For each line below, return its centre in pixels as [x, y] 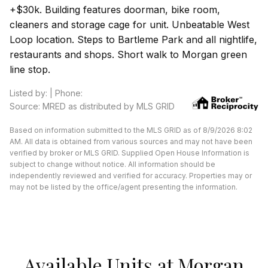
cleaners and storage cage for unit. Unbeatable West [130, 24]
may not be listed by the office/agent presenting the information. [124, 187]
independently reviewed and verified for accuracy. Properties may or [131, 175]
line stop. [30, 69]
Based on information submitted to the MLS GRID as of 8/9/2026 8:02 [131, 130]
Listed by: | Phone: [46, 93]
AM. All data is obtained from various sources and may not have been [131, 141]
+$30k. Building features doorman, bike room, [115, 9]
